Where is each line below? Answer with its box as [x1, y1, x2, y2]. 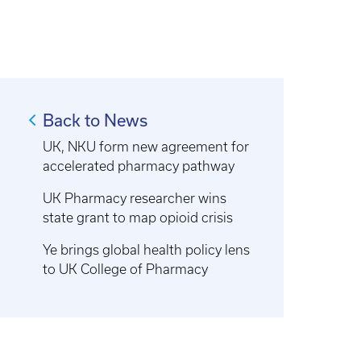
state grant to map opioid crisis [43, 210, 234, 225]
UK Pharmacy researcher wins [43, 190, 227, 205]
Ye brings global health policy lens [43, 242, 251, 257]
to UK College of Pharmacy [43, 261, 209, 276]
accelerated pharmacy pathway [43, 158, 235, 173]
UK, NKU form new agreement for [43, 139, 250, 154]
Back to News [43, 110, 148, 130]
